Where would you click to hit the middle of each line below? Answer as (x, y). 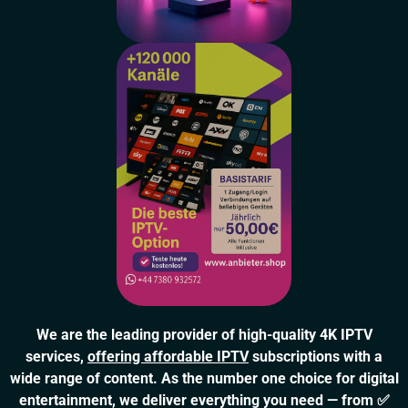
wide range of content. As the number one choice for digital (204, 379)
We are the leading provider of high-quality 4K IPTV (204, 335)
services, (56, 357)
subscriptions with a (316, 357)
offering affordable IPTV (168, 357)
